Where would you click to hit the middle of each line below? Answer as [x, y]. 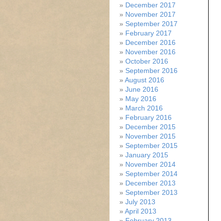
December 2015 [150, 127]
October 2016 [147, 61]
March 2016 [144, 108]
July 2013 [140, 202]
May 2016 [141, 99]
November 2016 [150, 52]
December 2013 [150, 183]
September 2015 [151, 146]
